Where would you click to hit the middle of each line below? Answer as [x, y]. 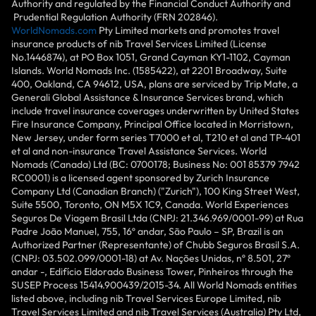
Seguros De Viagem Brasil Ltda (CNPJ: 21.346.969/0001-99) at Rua [157, 218]
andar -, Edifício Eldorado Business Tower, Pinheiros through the [152, 271]
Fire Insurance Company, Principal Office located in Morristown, [152, 124]
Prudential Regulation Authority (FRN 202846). [115, 17]
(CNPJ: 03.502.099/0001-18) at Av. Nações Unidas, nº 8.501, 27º [151, 258]
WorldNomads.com [54, 30]
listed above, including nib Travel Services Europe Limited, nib [146, 298]
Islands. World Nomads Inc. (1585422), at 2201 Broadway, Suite [149, 70]
